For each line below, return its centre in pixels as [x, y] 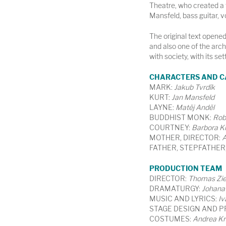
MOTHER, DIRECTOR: [185, 138]
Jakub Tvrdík [194, 87]
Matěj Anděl [194, 107]
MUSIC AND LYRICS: [184, 199]
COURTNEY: [170, 128]
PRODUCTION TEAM [185, 168]
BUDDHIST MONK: [181, 118]
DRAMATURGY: [175, 189]
